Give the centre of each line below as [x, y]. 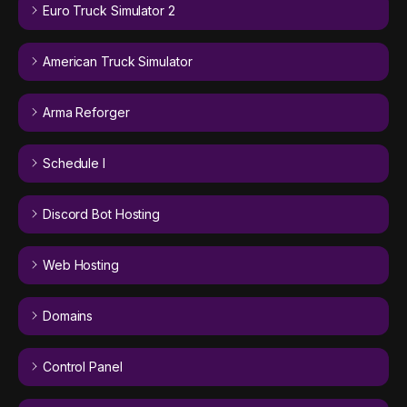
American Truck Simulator [117, 62]
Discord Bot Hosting [101, 214]
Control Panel [82, 367]
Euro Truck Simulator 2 [109, 11]
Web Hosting [80, 265]
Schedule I [74, 164]
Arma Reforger [86, 113]
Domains [68, 316]
